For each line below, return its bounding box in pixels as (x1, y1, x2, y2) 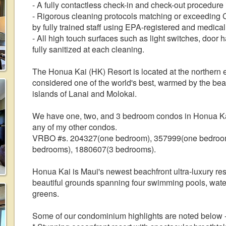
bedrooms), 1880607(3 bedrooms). (32, 143, 156, 155)
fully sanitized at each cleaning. (32, 43, 144, 55)
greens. (32, 188, 59, 199)
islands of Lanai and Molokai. (32, 88, 137, 99)
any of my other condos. (32, 121, 117, 133)
